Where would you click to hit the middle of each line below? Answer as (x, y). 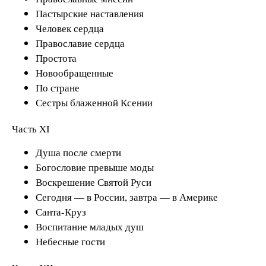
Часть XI (31, 128)
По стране (58, 87)
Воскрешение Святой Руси (94, 182)
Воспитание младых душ (90, 227)
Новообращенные (75, 72)
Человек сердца (70, 28)
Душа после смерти (78, 153)
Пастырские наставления (90, 13)
